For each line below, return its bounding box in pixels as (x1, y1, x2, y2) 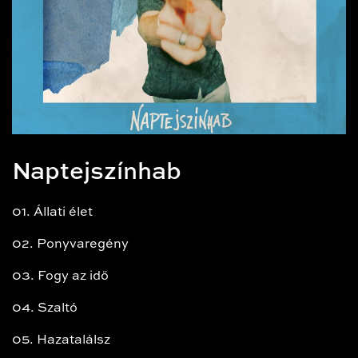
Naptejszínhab (12, 160, 181, 185)
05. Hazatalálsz (12, 333, 110, 347)
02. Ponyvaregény (12, 237, 129, 251)
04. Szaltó (12, 301, 78, 315)
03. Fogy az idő (12, 269, 109, 283)
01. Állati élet (12, 205, 93, 219)
